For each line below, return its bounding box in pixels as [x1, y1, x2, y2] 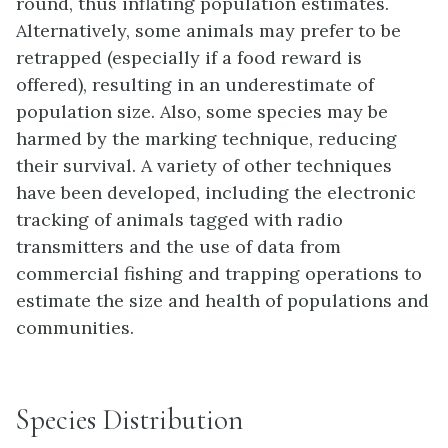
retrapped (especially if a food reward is [16, 46, 362, 70]
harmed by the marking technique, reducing [16, 127, 397, 151]
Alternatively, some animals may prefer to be [16, 19, 401, 43]
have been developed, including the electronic [16, 181, 416, 205]
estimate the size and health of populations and [16, 289, 429, 313]
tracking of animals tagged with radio [16, 208, 343, 232]
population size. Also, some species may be [16, 100, 388, 124]
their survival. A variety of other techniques [16, 154, 392, 178]
